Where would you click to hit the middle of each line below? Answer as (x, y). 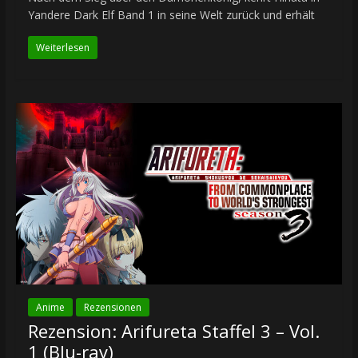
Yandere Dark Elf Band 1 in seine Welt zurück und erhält (171, 14)
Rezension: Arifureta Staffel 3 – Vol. (173, 331)
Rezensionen (112, 308)
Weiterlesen (62, 47)
